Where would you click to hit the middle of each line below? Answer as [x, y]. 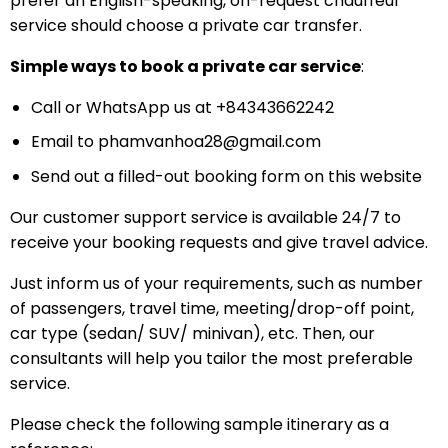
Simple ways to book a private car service [185, 66]
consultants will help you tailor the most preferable [211, 358]
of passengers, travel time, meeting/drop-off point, [211, 308]
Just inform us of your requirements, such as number [216, 283]
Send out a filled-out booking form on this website [226, 176]
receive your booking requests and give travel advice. [218, 242]
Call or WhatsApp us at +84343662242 [182, 107]
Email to [64, 142]
